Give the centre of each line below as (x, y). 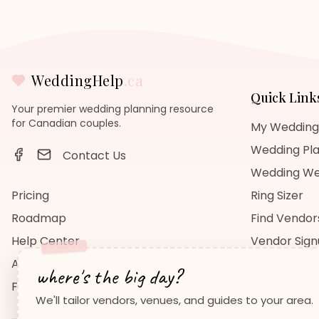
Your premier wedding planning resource (113, 109)
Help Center (46, 241)
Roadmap (39, 218)
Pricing (30, 195)
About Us (37, 264)
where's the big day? (108, 276)
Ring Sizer (277, 195)
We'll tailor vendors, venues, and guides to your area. (174, 300)
